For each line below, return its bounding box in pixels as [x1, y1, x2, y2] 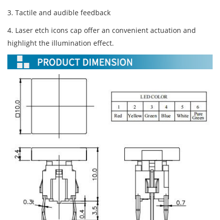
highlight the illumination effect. [7, 38, 114, 48]
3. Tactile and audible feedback [7, 8, 110, 17]
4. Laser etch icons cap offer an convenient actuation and [7, 26, 196, 35]
